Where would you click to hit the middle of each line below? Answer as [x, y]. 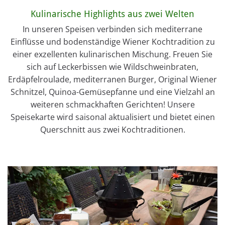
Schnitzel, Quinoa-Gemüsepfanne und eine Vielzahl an [113, 92]
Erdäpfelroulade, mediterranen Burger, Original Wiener [113, 79]
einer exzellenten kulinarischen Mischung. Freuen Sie [113, 54]
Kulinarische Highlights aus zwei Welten [113, 14]
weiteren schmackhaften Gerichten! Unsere [113, 104]
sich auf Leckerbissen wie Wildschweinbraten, [113, 67]
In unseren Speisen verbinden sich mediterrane [113, 29]
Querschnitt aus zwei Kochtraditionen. [113, 130]
